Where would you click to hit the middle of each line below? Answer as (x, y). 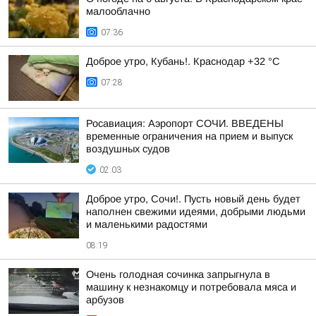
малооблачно (118, 11)
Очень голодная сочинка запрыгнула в (178, 274)
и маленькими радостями (147, 224)
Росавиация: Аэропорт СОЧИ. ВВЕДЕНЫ (185, 123)
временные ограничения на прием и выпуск (189, 136)
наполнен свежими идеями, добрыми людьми (196, 212)
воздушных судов (128, 149)
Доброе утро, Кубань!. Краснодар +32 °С (183, 61)
